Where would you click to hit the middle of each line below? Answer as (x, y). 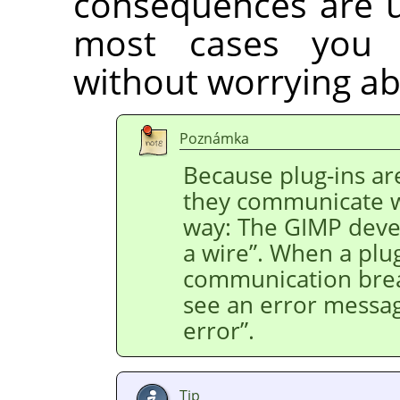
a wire (216, 253)
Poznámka (214, 139)
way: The (233, 227)
